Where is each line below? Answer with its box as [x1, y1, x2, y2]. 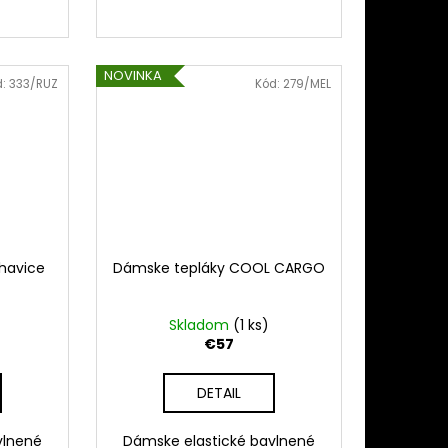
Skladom [168, 315, 233, 336]
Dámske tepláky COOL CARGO [112, 258, 325, 279]
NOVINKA [103, 65, 162, 85]
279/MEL [282, 75, 331, 92]
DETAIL [196, 383, 241, 404]
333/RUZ [8, 75, 58, 92]
